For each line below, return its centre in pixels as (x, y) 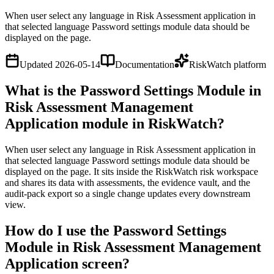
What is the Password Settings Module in (133, 91)
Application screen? (67, 264)
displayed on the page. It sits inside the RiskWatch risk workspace (131, 172)
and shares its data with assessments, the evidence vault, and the (128, 183)
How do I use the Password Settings (116, 231)
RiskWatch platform (228, 65)
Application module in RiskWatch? (115, 124)
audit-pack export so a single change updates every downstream (128, 194)
